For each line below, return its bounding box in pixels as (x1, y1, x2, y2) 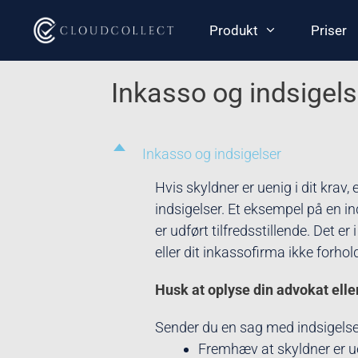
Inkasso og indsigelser (142, 145, 281, 162)
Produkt (209, 22, 258, 38)
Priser (310, 22, 347, 38)
